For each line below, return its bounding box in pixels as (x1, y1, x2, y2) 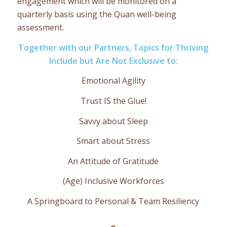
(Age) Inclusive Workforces (62, 175, 164, 187)
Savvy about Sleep (79, 115, 148, 127)
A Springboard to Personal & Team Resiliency (27, 196, 200, 207)
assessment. (17, 22, 64, 33)
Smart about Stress (77, 135, 150, 147)
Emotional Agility (81, 75, 145, 87)
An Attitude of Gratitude (68, 155, 159, 167)
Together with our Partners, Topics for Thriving (18, 42, 209, 53)
